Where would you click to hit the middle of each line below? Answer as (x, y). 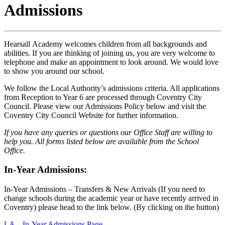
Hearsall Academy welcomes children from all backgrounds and (105, 44)
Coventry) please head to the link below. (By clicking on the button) (111, 207)
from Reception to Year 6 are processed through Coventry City (103, 97)
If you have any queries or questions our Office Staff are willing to (108, 132)
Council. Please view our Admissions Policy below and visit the (105, 106)
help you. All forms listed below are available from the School (101, 141)
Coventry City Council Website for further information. (91, 115)
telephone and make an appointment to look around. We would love (111, 62)
